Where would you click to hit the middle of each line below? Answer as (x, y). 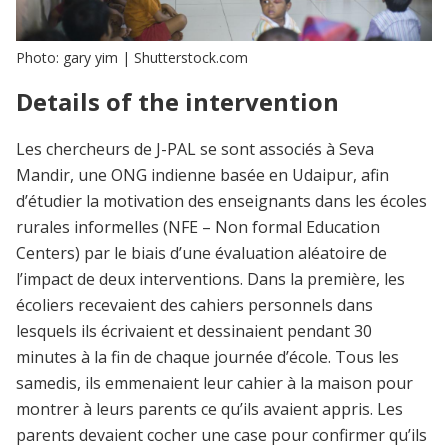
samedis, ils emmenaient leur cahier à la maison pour (214, 383)
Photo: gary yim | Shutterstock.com (132, 57)
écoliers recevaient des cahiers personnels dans (194, 305)
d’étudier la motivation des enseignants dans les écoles (221, 201)
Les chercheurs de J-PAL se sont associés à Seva (195, 149)
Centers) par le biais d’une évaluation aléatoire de (201, 253)
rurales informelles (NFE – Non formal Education (198, 227)
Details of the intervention (177, 101)
